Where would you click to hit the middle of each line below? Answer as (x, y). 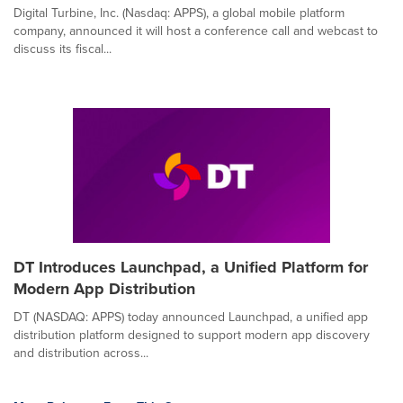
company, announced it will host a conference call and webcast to (196, 31)
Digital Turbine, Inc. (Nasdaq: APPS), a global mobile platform (179, 13)
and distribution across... (81, 353)
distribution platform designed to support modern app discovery (192, 335)
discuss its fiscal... (63, 49)
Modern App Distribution (104, 289)
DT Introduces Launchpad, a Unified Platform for (191, 267)
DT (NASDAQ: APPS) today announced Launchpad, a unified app (191, 317)
